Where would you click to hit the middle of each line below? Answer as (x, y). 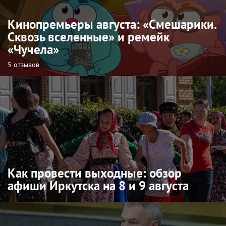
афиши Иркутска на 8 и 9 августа (98, 185)
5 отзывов (23, 64)
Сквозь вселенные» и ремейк (89, 37)
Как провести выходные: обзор (95, 173)
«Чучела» (33, 49)
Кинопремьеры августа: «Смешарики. (112, 24)
